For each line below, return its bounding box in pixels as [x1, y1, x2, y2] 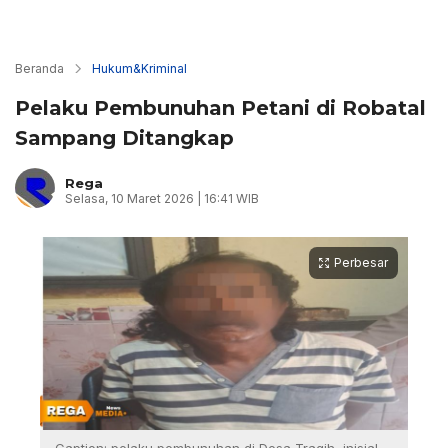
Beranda [15, 61, 64, 76]
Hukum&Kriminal [92, 61, 187, 76]
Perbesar [334, 255, 388, 270]
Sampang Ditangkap [15, 126, 234, 150]
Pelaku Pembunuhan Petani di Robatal [15, 96, 426, 120]
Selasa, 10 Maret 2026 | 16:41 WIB [65, 190, 259, 206]
